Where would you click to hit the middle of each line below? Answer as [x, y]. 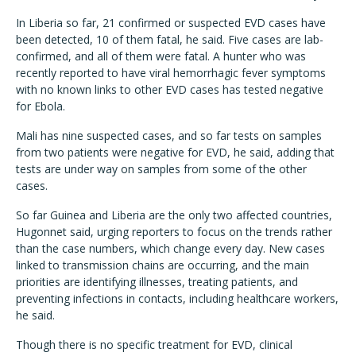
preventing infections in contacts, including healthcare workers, [177, 298]
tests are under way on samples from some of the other [161, 168]
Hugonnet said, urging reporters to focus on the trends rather [174, 231]
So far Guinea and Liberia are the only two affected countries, [174, 215]
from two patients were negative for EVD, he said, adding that [175, 152]
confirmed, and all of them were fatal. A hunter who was [161, 56]
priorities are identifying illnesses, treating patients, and [157, 281]
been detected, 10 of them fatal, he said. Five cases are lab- [170, 39]
